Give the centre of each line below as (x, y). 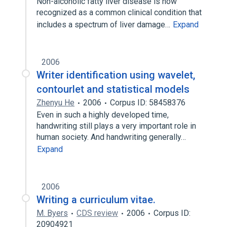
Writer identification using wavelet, (116, 75)
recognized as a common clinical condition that (119, 12)
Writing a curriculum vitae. (96, 200)
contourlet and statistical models (113, 89)
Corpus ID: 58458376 (148, 103)
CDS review (97, 213)
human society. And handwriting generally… (112, 137)
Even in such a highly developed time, (103, 115)
